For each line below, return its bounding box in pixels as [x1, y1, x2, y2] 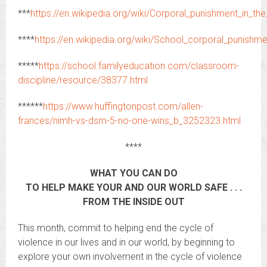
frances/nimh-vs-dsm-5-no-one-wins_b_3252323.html [18, 115, 241, 126]
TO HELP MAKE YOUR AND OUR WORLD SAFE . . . [25, 182, 242, 193]
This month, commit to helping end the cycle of [18, 222, 213, 234]
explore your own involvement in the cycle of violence [18, 251, 242, 262]
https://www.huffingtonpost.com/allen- [43, 101, 203, 112]
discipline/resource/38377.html [18, 74, 148, 86]
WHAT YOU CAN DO [89, 167, 178, 179]
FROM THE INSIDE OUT [82, 196, 185, 207]
